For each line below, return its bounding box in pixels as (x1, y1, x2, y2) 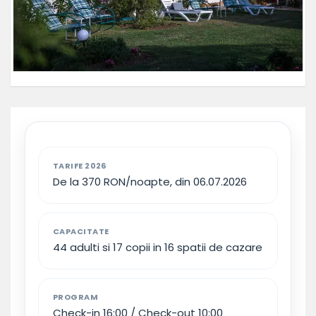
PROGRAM (53, 291, 99, 303)
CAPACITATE (53, 225, 109, 237)
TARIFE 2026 (53, 159, 107, 171)
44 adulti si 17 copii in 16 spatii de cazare (53, 239, 262, 255)
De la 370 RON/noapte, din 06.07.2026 (53, 174, 247, 189)
